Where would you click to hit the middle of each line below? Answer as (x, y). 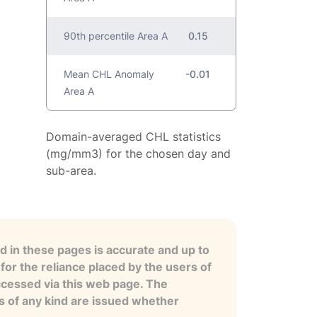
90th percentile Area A (116, 36)
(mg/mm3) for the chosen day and (139, 154)
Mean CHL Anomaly (109, 74)
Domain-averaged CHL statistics (134, 137)
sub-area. (71, 171)
